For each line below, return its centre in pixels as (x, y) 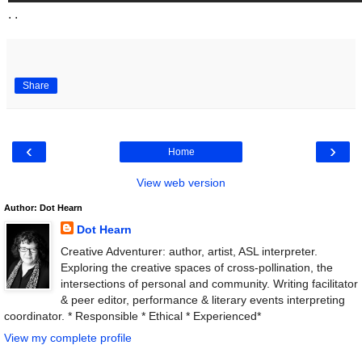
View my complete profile (68, 338)
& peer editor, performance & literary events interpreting (202, 299)
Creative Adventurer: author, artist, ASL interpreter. (189, 251)
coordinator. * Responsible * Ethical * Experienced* (133, 316)
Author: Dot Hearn (43, 207)
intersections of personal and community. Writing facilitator (209, 283)
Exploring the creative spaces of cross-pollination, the (196, 267)
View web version (181, 182)
